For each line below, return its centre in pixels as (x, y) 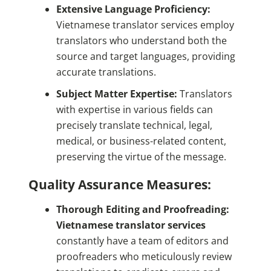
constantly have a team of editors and (142, 241)
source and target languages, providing (145, 57)
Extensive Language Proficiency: (133, 9)
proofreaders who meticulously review (144, 257)
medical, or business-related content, (141, 141)
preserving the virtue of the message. (141, 157)
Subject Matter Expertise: (116, 94)
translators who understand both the (141, 41)
